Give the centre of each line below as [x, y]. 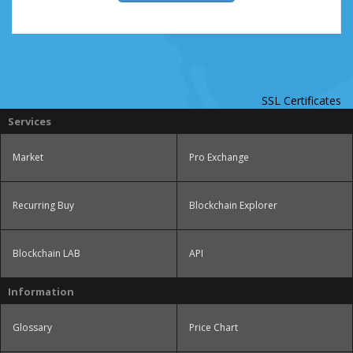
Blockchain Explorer [233, 205]
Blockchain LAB [46, 253]
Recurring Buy [43, 205]
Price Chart [213, 327]
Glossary [32, 327]
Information [41, 291]
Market [28, 157]
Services [30, 121]
